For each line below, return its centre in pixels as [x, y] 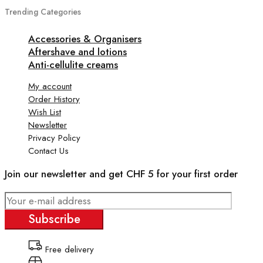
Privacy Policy [54, 138]
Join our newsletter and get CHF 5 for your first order [121, 173]
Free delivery [70, 249]
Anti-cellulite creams [73, 64]
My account [50, 86]
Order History [54, 99]
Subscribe [54, 219]
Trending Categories [43, 11]
